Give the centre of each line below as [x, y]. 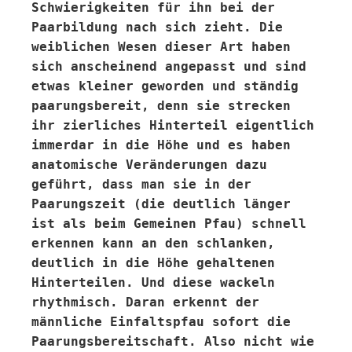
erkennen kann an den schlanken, [153, 243]
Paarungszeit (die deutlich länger [161, 204]
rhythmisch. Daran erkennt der [145, 302]
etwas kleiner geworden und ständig [165, 86]
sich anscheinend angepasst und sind [169, 66]
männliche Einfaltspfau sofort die [161, 322]
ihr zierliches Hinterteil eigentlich [173, 125]
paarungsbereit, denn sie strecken [161, 106]
